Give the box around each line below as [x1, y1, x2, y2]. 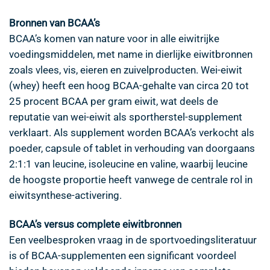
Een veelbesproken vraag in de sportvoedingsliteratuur [9, 234, 257, 246]
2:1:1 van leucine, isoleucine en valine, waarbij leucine [9, 158, 248, 171]
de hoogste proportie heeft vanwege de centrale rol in [9, 174, 253, 186]
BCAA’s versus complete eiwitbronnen [9, 218, 181, 231]
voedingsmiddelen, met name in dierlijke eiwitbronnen [9, 48, 253, 61]
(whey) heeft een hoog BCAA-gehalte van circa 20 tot [9, 80, 249, 92]
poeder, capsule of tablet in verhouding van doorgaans [9, 142, 255, 155]
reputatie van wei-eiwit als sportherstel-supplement [9, 111, 242, 124]
